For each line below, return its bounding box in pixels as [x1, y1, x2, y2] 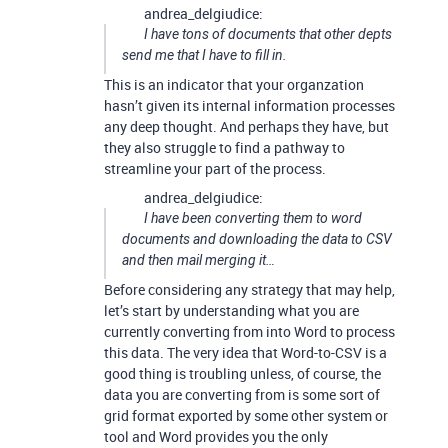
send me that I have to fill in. [122, 47, 287, 63]
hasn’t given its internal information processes [104, 96, 395, 115]
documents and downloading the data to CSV [122, 231, 392, 247]
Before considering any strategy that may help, [104, 280, 395, 299]
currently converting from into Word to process [104, 322, 395, 341]
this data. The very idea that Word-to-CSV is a [104, 343, 387, 362]
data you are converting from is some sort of [104, 385, 380, 404]
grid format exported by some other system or [104, 406, 388, 425]
